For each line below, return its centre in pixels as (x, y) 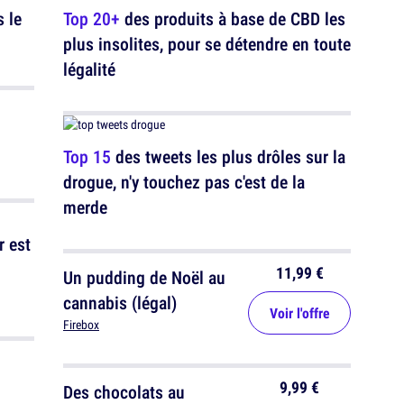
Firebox (81, 325)
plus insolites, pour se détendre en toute (207, 44)
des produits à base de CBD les (233, 18)
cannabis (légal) (120, 303)
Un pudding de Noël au (144, 278)
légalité (89, 69)
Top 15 (87, 156)
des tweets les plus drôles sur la (228, 156)
